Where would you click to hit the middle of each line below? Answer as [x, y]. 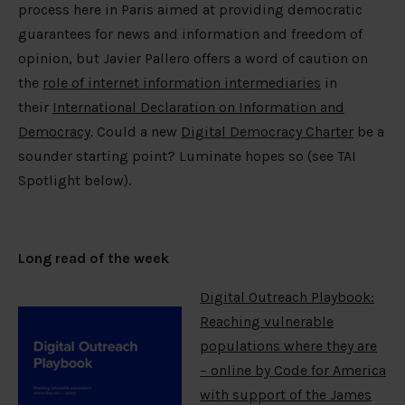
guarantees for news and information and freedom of [190, 34]
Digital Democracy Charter [267, 132]
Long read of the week [94, 259]
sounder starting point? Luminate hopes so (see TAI [187, 156]
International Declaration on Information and [198, 108]
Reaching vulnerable [267, 322]
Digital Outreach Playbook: [287, 297]
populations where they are [288, 346]
